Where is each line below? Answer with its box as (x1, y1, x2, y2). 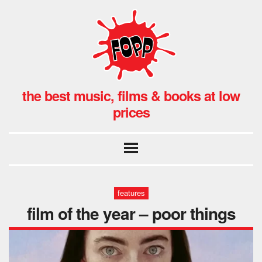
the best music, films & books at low (22, 85, 240, 105)
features (117, 187, 145, 199)
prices (112, 102, 150, 122)
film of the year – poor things (26, 201, 236, 225)
